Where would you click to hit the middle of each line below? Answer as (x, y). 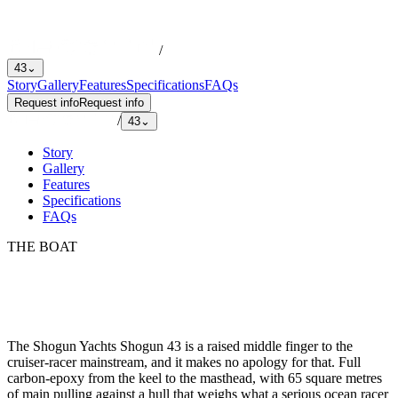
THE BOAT (42, 247)
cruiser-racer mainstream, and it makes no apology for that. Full (184, 362)
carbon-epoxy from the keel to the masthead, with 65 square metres (195, 378)
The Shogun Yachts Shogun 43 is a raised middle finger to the (180, 346)
